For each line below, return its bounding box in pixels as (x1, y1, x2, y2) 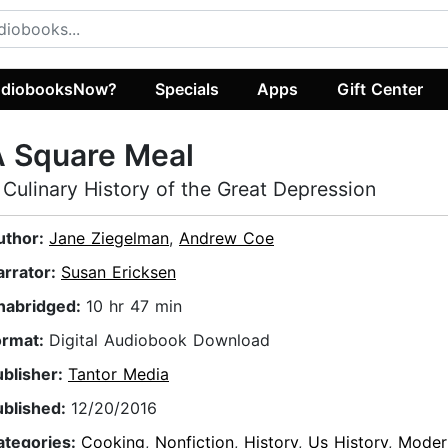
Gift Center (336, 78, 423, 99)
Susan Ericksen (61, 262, 176, 283)
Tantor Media (68, 364, 169, 385)
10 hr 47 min (86, 296, 182, 317)
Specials (155, 78, 220, 99)
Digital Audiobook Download (49, 330, 270, 351)
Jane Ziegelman (49, 228, 169, 249)
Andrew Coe (179, 228, 274, 249)
